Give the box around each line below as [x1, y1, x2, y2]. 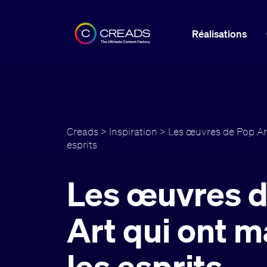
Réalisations [191, 27, 247, 40]
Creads [67, 125, 99, 138]
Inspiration [109, 125, 158, 138]
